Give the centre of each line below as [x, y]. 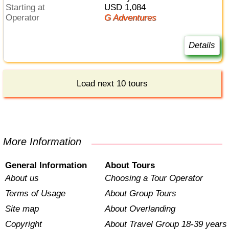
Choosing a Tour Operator [154, 178]
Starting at [28, 7]
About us [22, 178]
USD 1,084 [128, 7]
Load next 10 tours [112, 83]
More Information [47, 142]
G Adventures [133, 17]
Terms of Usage [36, 194]
